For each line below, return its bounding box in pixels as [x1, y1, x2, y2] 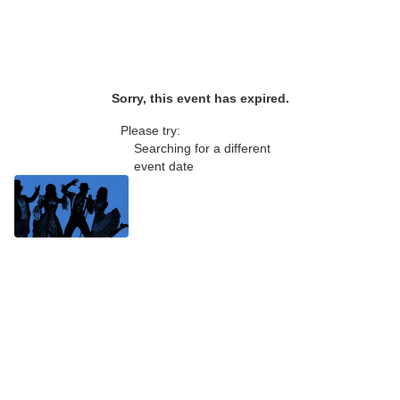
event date [134, 159, 194, 173]
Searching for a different [134, 141, 271, 155]
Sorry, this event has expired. [111, 91, 289, 105]
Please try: [121, 123, 180, 137]
